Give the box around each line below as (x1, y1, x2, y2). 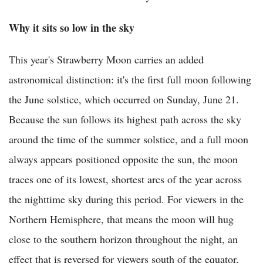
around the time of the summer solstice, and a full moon (9, 132, 248, 147)
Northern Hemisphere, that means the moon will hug (9, 212, 234, 227)
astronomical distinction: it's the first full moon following (9, 72, 251, 87)
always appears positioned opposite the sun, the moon (9, 152, 238, 167)
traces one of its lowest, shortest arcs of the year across (9, 172, 242, 187)
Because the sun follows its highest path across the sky (9, 112, 241, 127)
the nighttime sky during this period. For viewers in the (9, 192, 244, 207)
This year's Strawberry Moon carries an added (9, 52, 204, 67)
